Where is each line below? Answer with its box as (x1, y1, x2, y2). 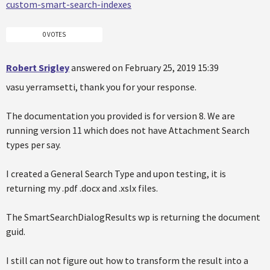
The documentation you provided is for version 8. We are (6, 109, 235, 122)
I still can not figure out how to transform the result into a (6, 254, 248, 266)
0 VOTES (43, 30, 66, 39)
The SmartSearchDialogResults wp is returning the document (6, 210, 260, 223)
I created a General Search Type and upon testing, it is (6, 167, 226, 180)
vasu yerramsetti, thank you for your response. (6, 80, 196, 93)
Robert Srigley (6, 61, 69, 74)
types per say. (6, 138, 61, 151)
